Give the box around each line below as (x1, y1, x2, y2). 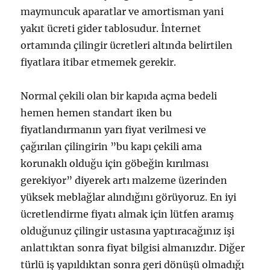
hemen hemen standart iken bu (20, 106, 172, 119)
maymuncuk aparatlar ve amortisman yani (20, 5, 224, 17)
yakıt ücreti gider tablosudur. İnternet (20, 22, 202, 34)
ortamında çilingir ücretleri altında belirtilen (20, 39, 233, 51)
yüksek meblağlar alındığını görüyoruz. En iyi (20, 190, 237, 203)
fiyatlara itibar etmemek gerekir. (20, 55, 177, 68)
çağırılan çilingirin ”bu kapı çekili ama (20, 140, 202, 152)
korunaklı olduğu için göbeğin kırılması (20, 157, 209, 169)
